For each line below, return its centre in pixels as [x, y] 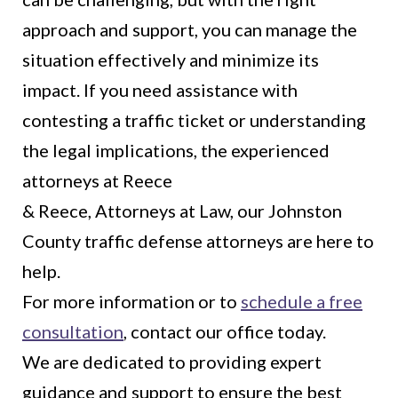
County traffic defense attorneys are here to [198, 241]
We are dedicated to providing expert [172, 362]
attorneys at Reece [97, 181]
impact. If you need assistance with [160, 90]
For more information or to [131, 302]
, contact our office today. [225, 332]
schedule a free [302, 302]
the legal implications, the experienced [176, 151]
